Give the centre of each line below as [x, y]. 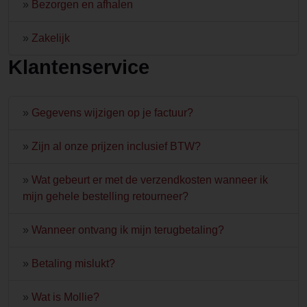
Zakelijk [51, 38]
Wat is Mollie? [65, 297]
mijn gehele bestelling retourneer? [106, 196]
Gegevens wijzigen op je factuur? [112, 113]
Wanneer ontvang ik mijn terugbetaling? [128, 230]
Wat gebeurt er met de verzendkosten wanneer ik [150, 180]
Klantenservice [79, 67]
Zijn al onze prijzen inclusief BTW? [116, 146]
